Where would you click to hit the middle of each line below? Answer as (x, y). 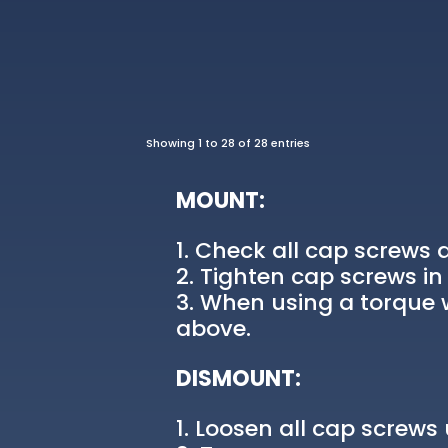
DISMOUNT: (239, 379)
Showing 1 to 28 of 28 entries (228, 142)
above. (214, 329)
